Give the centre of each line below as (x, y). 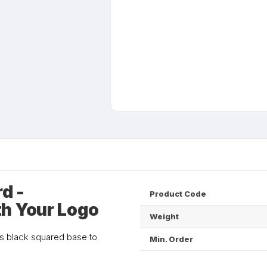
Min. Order (171, 239)
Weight (164, 216)
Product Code (178, 194)
